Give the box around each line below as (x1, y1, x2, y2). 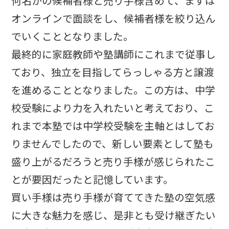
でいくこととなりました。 (11, 28, 134, 43)
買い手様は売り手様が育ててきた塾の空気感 (11, 189, 216, 204)
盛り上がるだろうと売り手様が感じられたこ (11, 153, 216, 169)
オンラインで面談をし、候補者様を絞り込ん (11, 10, 216, 26)
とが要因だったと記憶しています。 (11, 171, 174, 187)
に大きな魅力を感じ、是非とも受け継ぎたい (11, 207, 216, 222)
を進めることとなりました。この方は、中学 (11, 82, 216, 97)
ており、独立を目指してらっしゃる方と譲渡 (11, 64, 215, 79)
